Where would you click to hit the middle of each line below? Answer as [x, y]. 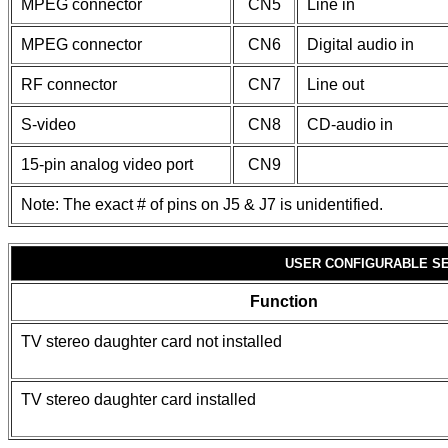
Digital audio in [360, 44]
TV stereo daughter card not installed [151, 341]
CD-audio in [350, 124]
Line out [335, 84]
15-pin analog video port [107, 164]
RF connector [69, 84]
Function [284, 301]
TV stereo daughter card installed [138, 399]
